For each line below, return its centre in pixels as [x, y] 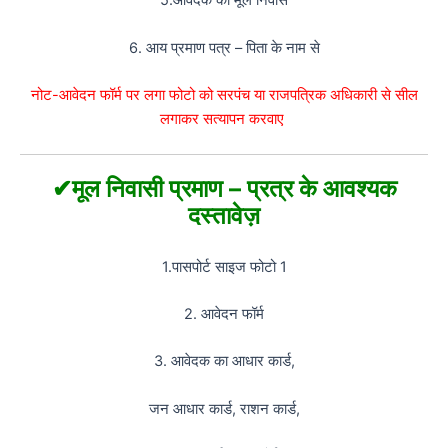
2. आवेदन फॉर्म [224, 313]
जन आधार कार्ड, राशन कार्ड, [224, 408]
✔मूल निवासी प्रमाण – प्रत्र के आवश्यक [224, 189]
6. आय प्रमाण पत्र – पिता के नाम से [224, 47]
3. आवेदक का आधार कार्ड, [224, 361]
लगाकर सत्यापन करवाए [224, 118]
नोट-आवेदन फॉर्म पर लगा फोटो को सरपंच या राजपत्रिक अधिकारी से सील [224, 94]
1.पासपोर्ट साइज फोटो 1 [224, 266]
